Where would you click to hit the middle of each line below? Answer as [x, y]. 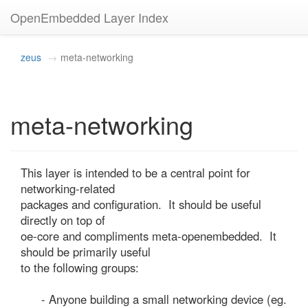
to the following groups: [80, 267]
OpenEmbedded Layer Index [89, 17]
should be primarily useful [86, 252]
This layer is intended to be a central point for [135, 173]
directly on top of [63, 220]
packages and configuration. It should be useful [141, 204]
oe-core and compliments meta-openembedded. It [148, 236]
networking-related [68, 188]
